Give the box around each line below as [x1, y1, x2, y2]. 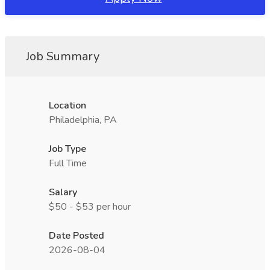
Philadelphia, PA [49, 113, 117, 127]
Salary [49, 186, 77, 199]
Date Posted [49, 229, 104, 242]
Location [49, 99, 86, 112]
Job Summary [26, 48, 99, 64]
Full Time [49, 157, 87, 170]
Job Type [49, 142, 86, 155]
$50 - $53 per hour [49, 200, 131, 213]
